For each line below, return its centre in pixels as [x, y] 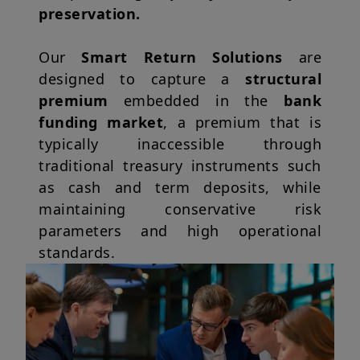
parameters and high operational [180, 231]
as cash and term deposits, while [180, 188]
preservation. [90, 14]
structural [283, 79]
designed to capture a [142, 79]
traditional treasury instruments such [180, 166]
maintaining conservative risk [180, 209]
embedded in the [196, 101]
